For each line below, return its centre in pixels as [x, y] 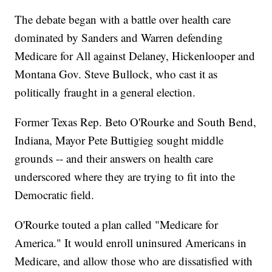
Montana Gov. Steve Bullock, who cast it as [116, 74]
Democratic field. [55, 195]
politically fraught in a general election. [105, 92]
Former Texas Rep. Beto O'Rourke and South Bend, [136, 122]
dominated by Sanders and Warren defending [119, 38]
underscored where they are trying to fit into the [125, 177]
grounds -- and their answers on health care [114, 158]
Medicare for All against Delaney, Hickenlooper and [135, 56]
